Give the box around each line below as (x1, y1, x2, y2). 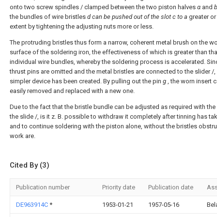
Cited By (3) (10, 160, 49, 170)
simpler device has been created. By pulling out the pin (10, 77, 163, 85)
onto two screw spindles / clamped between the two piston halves (10, 3, 197, 11)
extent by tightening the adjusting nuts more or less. (10, 22, 154, 30)
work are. (10, 132, 35, 139)
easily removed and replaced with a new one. (10, 87, 135, 94)
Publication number (16, 183, 70, 191)
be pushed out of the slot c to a (104, 13, 187, 20)
